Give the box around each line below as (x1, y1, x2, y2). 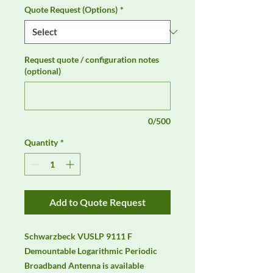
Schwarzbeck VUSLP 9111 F (24, 231, 132, 242)
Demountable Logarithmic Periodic (24, 246, 157, 257)
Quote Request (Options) (24, 4, 118, 15)
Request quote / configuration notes (24, 54, 159, 65)
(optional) (24, 66, 61, 77)
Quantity (24, 137, 58, 148)
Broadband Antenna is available (24, 260, 144, 271)
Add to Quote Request (49, 196, 146, 208)
